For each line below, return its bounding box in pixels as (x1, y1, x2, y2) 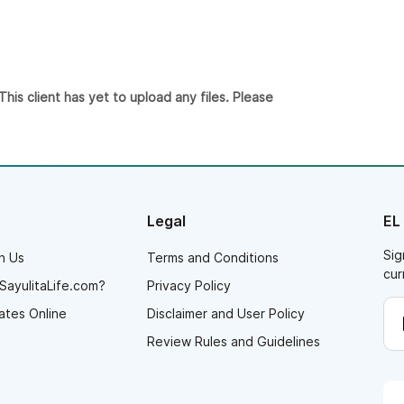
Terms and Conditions (147, 249, 279, 265)
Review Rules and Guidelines (147, 333, 320, 349)
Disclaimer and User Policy (147, 305, 305, 321)
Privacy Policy (147, 277, 231, 293)
